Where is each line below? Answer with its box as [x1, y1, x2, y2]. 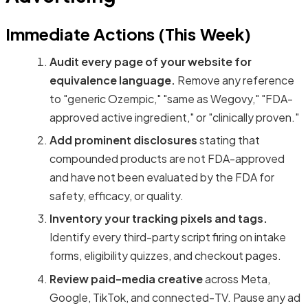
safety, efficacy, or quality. [49, 188, 184, 203]
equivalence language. [49, 72, 175, 87]
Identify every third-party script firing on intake [49, 230, 286, 245]
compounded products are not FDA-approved [49, 151, 285, 166]
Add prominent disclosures [49, 132, 197, 147]
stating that [197, 132, 260, 147]
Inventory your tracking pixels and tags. [49, 211, 267, 226]
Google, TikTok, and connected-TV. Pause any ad [49, 289, 300, 305]
